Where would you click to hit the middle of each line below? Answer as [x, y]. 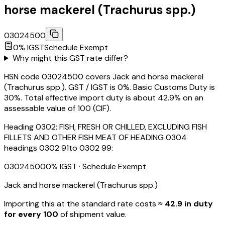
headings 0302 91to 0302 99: [59, 148]
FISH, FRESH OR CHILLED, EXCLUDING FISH [133, 127]
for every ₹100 [31, 214]
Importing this [29, 204]
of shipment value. [93, 214]
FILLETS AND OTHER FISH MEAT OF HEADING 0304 [95, 138]
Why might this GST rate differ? [70, 58]
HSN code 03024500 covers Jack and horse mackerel [104, 77]
